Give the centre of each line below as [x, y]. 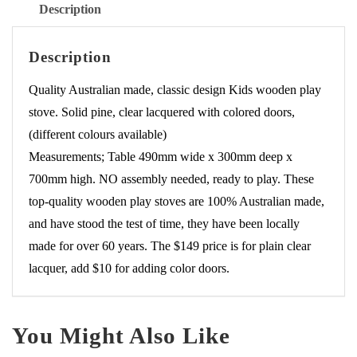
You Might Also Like [121, 336]
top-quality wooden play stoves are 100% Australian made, [177, 202]
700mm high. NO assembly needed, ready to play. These [171, 179]
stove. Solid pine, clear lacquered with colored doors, [162, 112]
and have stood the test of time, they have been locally [164, 224]
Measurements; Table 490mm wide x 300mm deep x [161, 157]
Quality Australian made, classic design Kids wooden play [175, 90]
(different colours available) [98, 135]
